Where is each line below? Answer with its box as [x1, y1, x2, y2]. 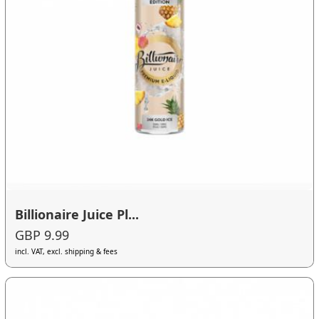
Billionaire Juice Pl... [15, 205, 140, 223]
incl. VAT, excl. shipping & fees [15, 246, 118, 257]
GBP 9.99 [15, 226, 70, 244]
